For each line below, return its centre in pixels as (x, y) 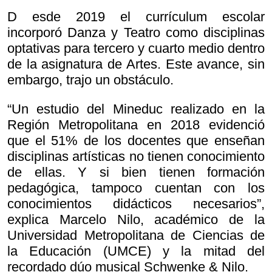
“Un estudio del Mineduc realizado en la (136, 109)
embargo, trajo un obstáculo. (90, 80)
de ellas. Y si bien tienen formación (136, 172)
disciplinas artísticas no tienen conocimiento (136, 157)
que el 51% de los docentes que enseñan (136, 141)
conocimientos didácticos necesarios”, (136, 204)
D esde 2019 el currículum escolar (136, 17)
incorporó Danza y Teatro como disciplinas (136, 33)
